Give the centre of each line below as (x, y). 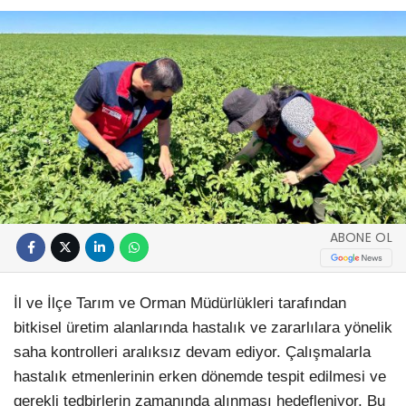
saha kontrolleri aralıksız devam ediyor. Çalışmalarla (192, 352)
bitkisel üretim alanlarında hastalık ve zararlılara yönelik (203, 327)
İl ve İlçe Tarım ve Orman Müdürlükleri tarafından (180, 303)
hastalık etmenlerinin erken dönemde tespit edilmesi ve (200, 376)
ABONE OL (361, 238)
